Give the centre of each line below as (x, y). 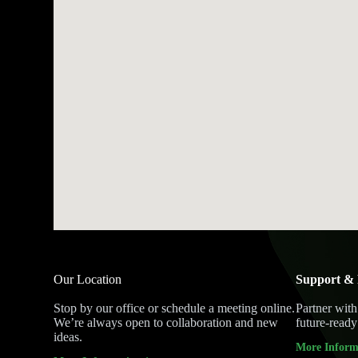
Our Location (88, 279)
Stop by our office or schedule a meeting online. (175, 308)
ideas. (68, 337)
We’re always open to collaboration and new (166, 322)
